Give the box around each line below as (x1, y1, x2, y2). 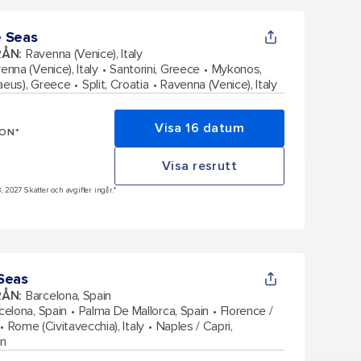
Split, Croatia (81, 76, 149, 93)
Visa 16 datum (155, 119, 244, 136)
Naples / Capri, (156, 317, 233, 334)
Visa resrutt (161, 157, 238, 174)
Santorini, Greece (110, 60, 200, 77)
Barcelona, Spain (26, 287, 112, 304)
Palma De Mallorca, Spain (78, 302, 209, 319)
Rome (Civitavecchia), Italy (7, 317, 144, 334)
